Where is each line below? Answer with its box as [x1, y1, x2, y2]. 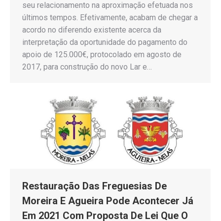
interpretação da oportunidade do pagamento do [22, 37, 187, 47]
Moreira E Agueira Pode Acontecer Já [22, 194, 193, 207]
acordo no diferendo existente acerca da [22, 25, 161, 35]
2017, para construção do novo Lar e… [22, 62, 152, 72]
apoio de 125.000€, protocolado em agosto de [22, 49, 182, 59]
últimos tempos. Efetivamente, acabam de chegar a [22, 12, 198, 22]
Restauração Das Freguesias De [22, 180, 167, 192]
